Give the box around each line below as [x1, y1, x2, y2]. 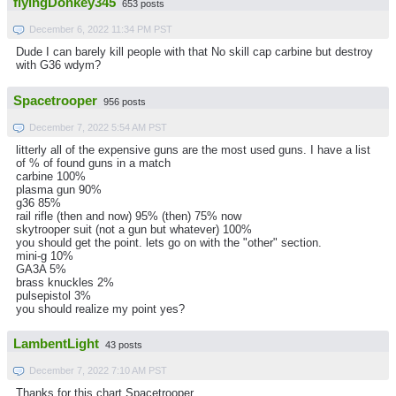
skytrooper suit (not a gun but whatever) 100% [16, 222, 252, 236]
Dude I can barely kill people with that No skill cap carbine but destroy [16, 45, 373, 59]
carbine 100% [16, 169, 86, 183]
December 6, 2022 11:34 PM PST [29, 24, 172, 35]
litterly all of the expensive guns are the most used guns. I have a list [16, 142, 370, 156]
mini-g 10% [16, 248, 73, 263]
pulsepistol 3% [16, 288, 91, 302]
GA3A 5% [16, 262, 66, 276]
